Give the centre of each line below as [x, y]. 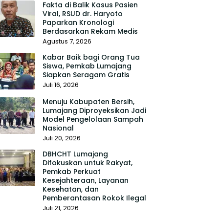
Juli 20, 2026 [61, 138]
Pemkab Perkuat [71, 172]
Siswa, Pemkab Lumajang [87, 66]
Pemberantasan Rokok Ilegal [94, 198]
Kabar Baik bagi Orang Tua [91, 57]
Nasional [58, 128]
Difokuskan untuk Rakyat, [87, 163]
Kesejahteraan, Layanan [85, 180]
